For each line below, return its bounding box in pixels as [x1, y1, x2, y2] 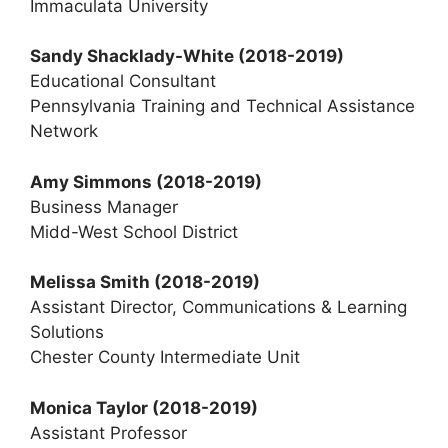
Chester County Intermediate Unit [30, 347, 300, 367]
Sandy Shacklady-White [30, 46, 238, 66]
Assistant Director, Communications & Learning [30, 297, 407, 317]
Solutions [30, 322, 104, 342]
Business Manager [30, 196, 178, 217]
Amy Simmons [30, 171, 156, 192]
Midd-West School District [30, 221, 238, 242]
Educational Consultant [30, 71, 216, 91]
